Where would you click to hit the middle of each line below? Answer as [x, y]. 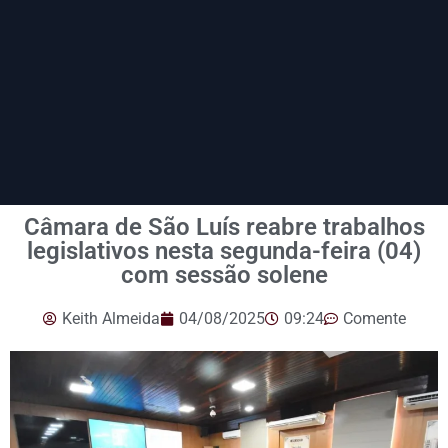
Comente [374, 319]
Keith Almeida [110, 319]
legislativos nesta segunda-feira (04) [224, 251]
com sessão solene [224, 275]
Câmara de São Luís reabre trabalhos [224, 227]
